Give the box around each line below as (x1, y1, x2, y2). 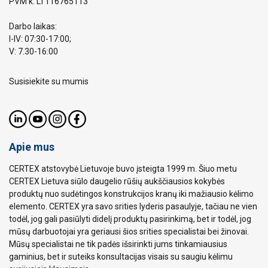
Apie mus (9, 140, 54, 153)
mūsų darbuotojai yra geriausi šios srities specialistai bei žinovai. (9, 226, 249, 236)
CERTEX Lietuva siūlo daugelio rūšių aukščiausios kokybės (9, 176, 225, 186)
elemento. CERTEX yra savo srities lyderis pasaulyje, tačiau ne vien (9, 201, 257, 211)
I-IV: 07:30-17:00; (9, 33, 71, 44)
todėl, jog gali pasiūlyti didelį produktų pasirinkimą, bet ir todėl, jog (9, 214, 251, 224)
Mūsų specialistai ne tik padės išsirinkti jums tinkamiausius (9, 239, 227, 249)
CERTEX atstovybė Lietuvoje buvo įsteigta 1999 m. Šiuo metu (9, 163, 237, 173)
